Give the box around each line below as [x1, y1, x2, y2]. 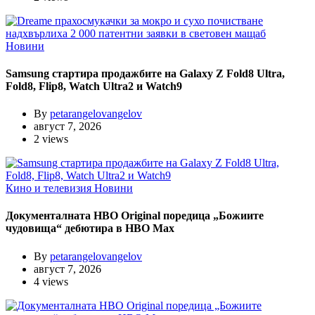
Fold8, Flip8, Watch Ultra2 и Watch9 [6, 79, 182, 92]
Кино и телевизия [6, 182, 94, 195]
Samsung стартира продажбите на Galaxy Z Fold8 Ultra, [6, 67, 285, 79]
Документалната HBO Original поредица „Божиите [6, 210, 264, 222]
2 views [34, 133, 68, 146]
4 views [34, 275, 68, 288]
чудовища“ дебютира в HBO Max [6, 222, 174, 235]
